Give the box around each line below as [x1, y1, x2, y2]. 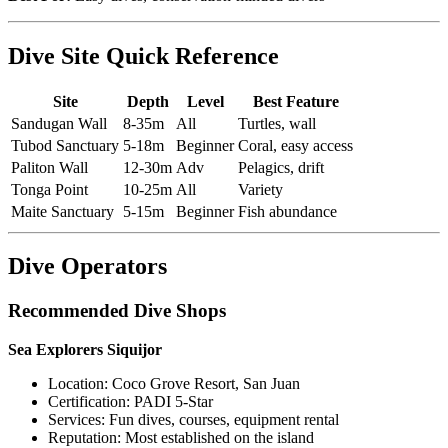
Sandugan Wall [11, 114, 107, 132]
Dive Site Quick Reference [8, 42, 279, 69]
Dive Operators [8, 253, 167, 280]
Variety [238, 180, 283, 198]
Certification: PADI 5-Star [48, 393, 213, 411]
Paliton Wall [11, 158, 88, 176]
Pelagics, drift [238, 158, 324, 176]
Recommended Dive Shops [8, 300, 226, 322]
